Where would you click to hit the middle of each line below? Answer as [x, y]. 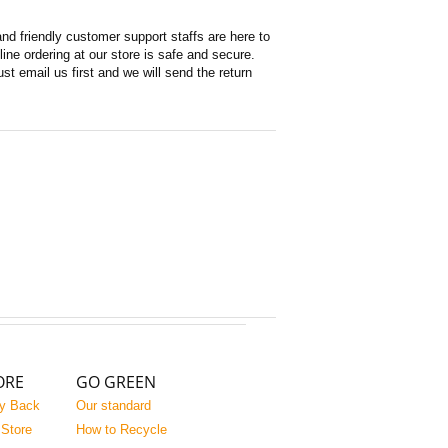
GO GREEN [116, 382]
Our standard [113, 405]
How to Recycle [121, 429]
